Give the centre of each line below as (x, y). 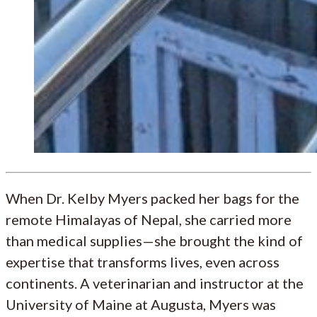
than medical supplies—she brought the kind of (154, 240)
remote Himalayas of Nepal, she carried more (149, 219)
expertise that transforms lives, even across (143, 261)
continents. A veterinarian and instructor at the (155, 283)
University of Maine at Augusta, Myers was (141, 304)
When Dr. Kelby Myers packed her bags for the (152, 198)
